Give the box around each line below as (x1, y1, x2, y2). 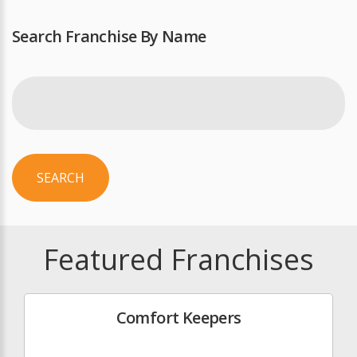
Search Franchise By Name (12, 25, 206, 47)
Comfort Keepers (116, 307, 241, 328)
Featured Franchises (43, 240, 314, 279)
